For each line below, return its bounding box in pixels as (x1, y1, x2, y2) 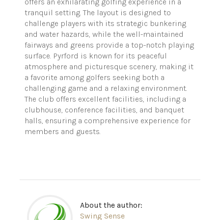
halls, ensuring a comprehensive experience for (25, 116, 191, 126)
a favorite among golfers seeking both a (25, 73, 165, 82)
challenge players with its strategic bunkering (25, 19, 186, 28)
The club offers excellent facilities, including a (25, 94, 186, 104)
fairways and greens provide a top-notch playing (25, 40, 194, 50)
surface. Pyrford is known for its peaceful (25, 51, 167, 61)
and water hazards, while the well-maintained (25, 29, 184, 39)
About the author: (80, 200, 142, 210)
